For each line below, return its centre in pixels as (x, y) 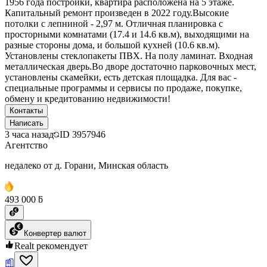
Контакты (26, 110)
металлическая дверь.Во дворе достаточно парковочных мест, (131, 66)
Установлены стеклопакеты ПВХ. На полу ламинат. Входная (129, 55)
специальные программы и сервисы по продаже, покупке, (123, 88)
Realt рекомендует (51, 246)
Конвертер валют (55, 233)
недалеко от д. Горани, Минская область (86, 165)
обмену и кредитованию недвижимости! (88, 98)
